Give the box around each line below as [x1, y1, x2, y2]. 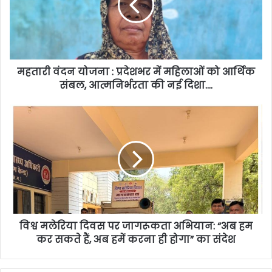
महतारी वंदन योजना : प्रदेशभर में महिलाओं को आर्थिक [17, 64, 255, 79]
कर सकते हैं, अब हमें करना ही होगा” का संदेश [36, 232, 236, 246]
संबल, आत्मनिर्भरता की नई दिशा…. [59, 78, 212, 92]
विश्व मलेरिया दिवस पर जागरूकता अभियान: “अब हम [19, 219, 253, 233]
